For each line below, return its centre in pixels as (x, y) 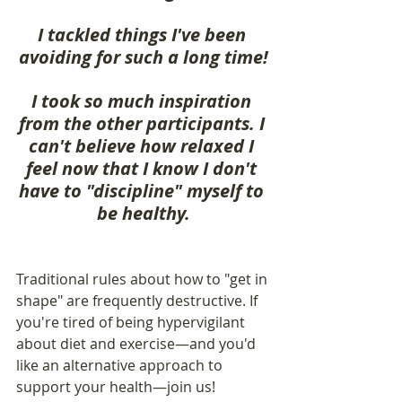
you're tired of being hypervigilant (132, 322)
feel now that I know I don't (144, 168)
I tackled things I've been (144, 34)
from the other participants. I (144, 123)
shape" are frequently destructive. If (139, 300)
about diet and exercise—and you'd (138, 343)
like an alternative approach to (121, 365)
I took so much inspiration (144, 100)
